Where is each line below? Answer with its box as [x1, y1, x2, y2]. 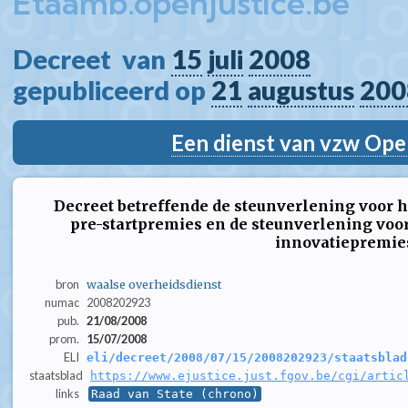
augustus [248, 75, 354, 106]
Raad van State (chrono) [90, 387, 259, 402]
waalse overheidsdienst [86, 277, 222, 292]
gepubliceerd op [13, 75, 211, 106]
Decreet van [13, 44, 171, 75]
